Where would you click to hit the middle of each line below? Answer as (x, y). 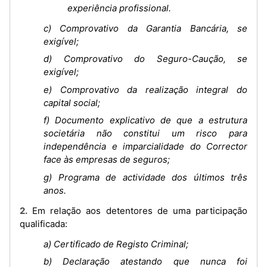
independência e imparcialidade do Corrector (145, 146)
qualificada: (44, 223)
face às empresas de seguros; (107, 159)
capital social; (72, 103)
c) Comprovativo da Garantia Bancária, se (145, 28)
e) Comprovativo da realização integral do (145, 89)
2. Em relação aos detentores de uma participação (24, 210)
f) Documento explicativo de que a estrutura (145, 120)
